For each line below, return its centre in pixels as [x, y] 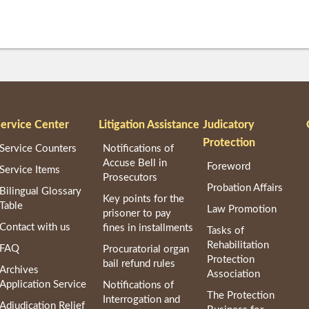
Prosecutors [130, 178]
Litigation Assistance [149, 124]
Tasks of [226, 231]
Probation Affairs [245, 188]
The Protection [241, 296]
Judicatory [228, 124]
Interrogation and [142, 300]
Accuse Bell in [135, 163]
